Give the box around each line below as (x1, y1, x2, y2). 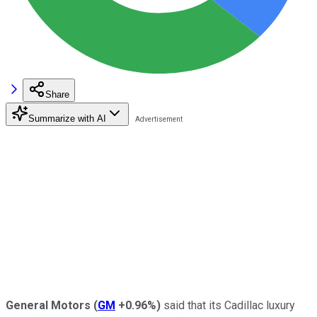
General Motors (6, 298, 93, 312)
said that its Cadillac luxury (161, 298, 295, 312)
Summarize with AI (28, 113, 106, 124)
